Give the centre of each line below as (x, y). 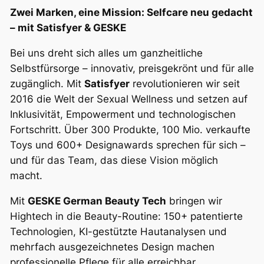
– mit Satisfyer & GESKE (68, 28)
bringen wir (194, 201)
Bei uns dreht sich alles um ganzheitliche (106, 53)
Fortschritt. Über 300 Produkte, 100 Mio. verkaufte (130, 129)
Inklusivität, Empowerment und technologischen (123, 114)
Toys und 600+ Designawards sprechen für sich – (128, 145)
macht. (27, 175)
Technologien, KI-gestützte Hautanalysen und (118, 231)
